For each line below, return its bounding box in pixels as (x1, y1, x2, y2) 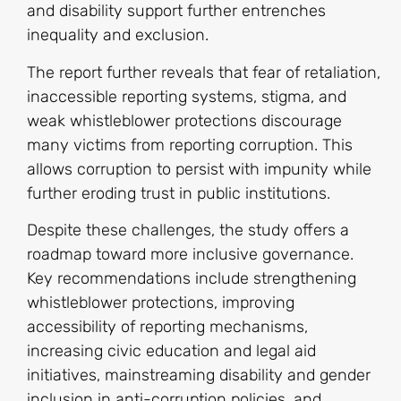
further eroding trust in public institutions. (27, 183, 330, 203)
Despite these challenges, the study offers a (27, 219, 349, 240)
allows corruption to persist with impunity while (27, 158, 371, 179)
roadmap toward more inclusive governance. (27, 243, 354, 264)
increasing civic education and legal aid (27, 340, 316, 361)
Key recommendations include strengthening (27, 268, 356, 288)
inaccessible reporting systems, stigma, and (27, 86, 346, 107)
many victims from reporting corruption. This (27, 134, 353, 155)
